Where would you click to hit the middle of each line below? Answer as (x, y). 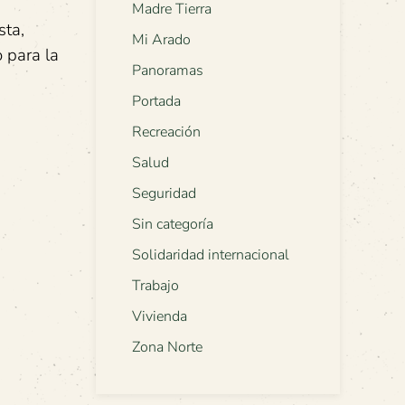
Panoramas (168, 71)
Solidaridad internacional (211, 255)
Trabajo (155, 286)
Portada (156, 102)
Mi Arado (161, 40)
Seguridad (164, 194)
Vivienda (160, 317)
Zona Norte (167, 348)
